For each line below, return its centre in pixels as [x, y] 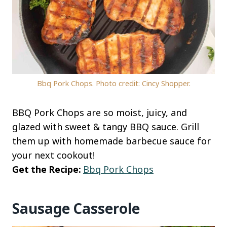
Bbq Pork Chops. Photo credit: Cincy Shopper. [113, 84]
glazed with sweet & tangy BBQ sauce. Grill [106, 127]
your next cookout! [53, 155]
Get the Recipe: [48, 169]
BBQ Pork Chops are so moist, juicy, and [100, 113]
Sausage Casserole [76, 209]
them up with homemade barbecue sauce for [111, 141]
